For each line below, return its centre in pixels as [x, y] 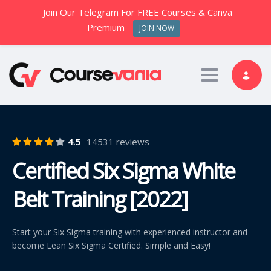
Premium [106, 28]
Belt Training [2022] [100, 199]
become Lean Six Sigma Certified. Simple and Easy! [111, 245]
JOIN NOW [156, 28]
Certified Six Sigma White [123, 171]
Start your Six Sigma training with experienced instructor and [130, 232]
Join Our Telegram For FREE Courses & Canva [138, 12]
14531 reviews [118, 141]
